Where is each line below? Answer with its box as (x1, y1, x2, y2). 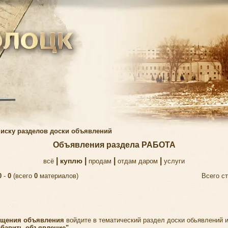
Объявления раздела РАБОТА (52, 140, 176, 149)
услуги (164, 157, 185, 165)
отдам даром (118, 157, 158, 165)
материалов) (38, 172, 78, 180)
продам (89, 157, 111, 165)
